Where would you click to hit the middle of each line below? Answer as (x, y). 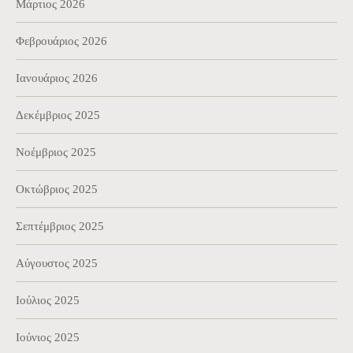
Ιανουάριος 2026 (57, 78)
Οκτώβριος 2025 (57, 189)
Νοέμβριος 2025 (56, 152)
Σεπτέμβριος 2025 (60, 226)
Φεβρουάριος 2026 (61, 41)
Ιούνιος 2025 (48, 337)
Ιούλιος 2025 (48, 300)
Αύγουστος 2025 (57, 263)
